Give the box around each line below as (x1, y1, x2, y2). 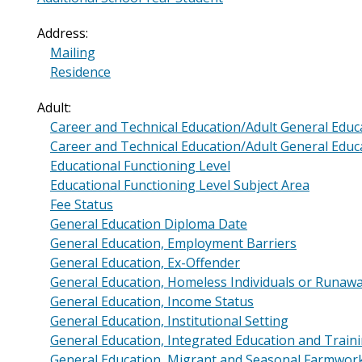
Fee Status (50, 196, 113, 214)
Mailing (50, 44, 95, 62)
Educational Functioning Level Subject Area (50, 176, 309, 195)
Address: (37, 24, 88, 43)
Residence (50, 63, 111, 82)
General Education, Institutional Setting (50, 312, 288, 330)
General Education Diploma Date (50, 215, 247, 234)
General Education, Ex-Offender (50, 254, 240, 272)
